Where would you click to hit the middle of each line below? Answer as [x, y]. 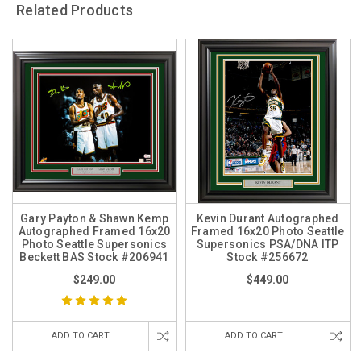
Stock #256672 [268, 257]
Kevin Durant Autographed [268, 218]
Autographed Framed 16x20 [94, 231]
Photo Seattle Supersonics [94, 244]
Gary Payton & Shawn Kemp [95, 218]
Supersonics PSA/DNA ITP [268, 244]
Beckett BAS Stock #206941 [94, 257]
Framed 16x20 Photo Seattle [268, 231]
